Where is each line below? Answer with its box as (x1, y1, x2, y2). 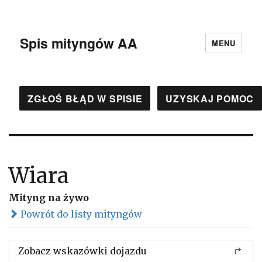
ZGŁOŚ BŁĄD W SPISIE (27, 91, 143, 105)
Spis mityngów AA (20, 33, 138, 53)
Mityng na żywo (9, 192, 89, 204)
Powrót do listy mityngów (18, 208, 142, 220)
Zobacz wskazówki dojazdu (18, 245, 147, 257)
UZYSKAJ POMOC (166, 91, 254, 105)
